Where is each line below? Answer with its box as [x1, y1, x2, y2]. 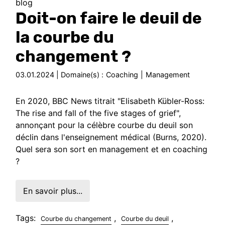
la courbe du [16, 27, 115, 47]
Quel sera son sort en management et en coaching [16, 144, 208, 154]
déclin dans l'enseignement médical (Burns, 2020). [16, 132, 207, 142]
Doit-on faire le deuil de [16, 8, 202, 28]
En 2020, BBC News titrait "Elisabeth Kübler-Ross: [16, 95, 205, 106]
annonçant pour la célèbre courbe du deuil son [16, 120, 193, 130]
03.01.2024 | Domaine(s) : [16, 70, 104, 79]
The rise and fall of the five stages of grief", [16, 107, 181, 118]
